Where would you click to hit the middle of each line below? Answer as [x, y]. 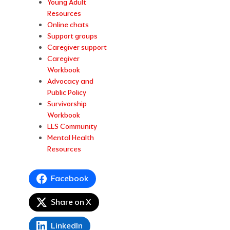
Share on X [71, 202]
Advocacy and [71, 81]
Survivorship [67, 104]
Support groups [73, 36]
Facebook [70, 179]
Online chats [68, 25]
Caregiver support [77, 47]
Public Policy [67, 93]
